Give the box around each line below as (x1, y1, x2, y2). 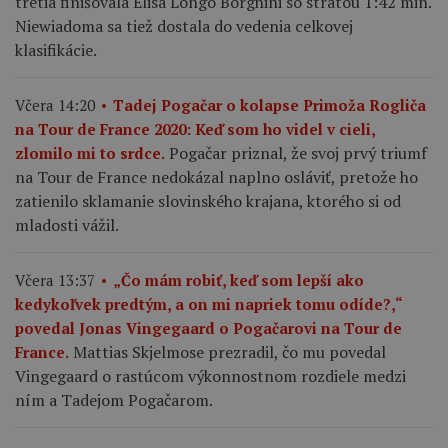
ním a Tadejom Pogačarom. (15, 389, 213, 411)
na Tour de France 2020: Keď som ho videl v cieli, (15, 119, 375, 139)
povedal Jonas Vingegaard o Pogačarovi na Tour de (15, 318, 402, 338)
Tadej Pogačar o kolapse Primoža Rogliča (113, 95, 426, 115)
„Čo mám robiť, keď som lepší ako (113, 270, 364, 290)
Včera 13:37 (15, 270, 95, 290)
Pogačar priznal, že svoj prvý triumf (169, 142, 427, 164)
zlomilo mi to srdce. (15, 143, 165, 163)
